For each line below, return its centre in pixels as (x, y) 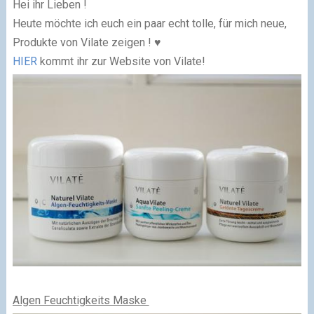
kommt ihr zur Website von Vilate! (121, 61)
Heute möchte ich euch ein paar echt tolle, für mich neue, (149, 23)
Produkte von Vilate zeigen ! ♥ (87, 42)
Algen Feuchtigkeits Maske (81, 301)
